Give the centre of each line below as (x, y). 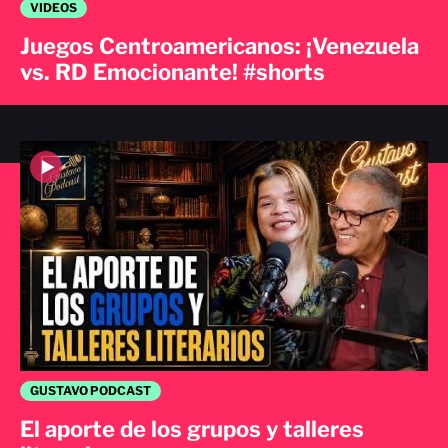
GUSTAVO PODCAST (90, 391)
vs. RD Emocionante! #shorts (172, 72)
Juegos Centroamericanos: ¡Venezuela (219, 46)
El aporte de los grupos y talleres (192, 429)
